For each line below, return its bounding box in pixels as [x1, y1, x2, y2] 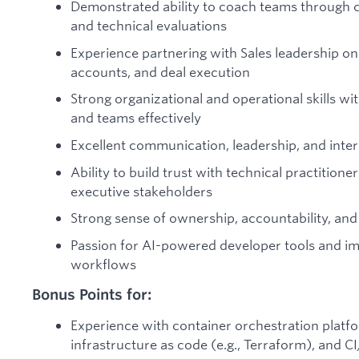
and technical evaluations [71, 17, 227, 34]
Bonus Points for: [32, 285, 151, 304]
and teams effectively [71, 109, 201, 127]
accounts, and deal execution [71, 63, 250, 80]
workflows [71, 255, 136, 272]
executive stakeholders [71, 182, 212, 200]
